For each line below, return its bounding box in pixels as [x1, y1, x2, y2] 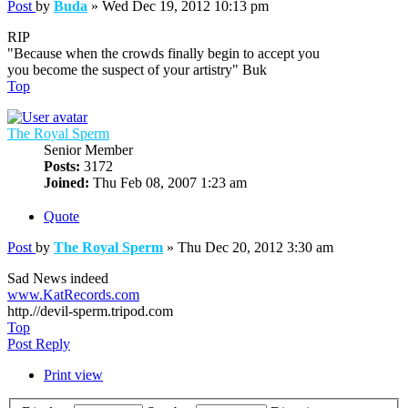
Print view [44, 366, 103, 382]
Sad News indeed [7, 270, 108, 286]
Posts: [44, 158, 80, 174]
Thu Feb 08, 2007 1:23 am [89, 174, 247, 190]
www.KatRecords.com [7, 286, 139, 302]
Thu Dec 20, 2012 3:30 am [178, 239, 333, 255]
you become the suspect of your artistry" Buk [7, 61, 267, 77]
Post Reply [7, 335, 70, 352]
